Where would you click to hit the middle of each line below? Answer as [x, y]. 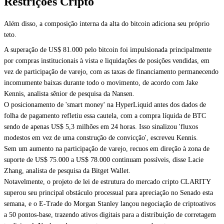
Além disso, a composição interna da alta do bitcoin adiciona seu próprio [107, 24]
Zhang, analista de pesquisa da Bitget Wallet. [67, 171]
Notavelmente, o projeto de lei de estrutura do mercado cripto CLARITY [107, 182]
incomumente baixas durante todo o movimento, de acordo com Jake [101, 83]
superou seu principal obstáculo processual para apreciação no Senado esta [108, 193]
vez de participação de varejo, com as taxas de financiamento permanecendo [111, 72]
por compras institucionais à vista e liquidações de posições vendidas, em [107, 61]
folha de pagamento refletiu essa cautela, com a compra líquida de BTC [105, 116]
